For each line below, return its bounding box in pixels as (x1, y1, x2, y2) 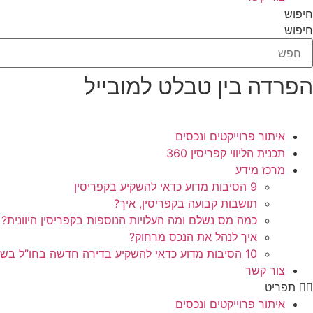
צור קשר (245, 263, 285, 277)
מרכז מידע (235, 162, 285, 177)
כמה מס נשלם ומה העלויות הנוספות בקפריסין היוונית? (1, 212, 257, 227)
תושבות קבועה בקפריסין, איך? (114, 196, 257, 210)
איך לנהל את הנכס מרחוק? (129, 229, 257, 244)
